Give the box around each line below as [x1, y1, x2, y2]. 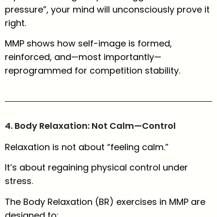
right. [5, 16, 26, 29]
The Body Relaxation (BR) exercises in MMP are [5, 195, 205, 208]
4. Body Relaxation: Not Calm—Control [5, 120, 176, 132]
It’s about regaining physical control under [5, 161, 188, 174]
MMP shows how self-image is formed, [5, 37, 172, 49]
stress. [5, 175, 33, 187]
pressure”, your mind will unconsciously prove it [5, 3, 210, 15]
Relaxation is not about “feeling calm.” [5, 140, 169, 153]
